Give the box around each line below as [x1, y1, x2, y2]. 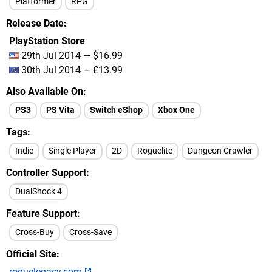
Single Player [49, 146, 97, 156]
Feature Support [6, 208, 77, 219]
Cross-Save [69, 227, 112, 237]
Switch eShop [90, 105, 143, 115]
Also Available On [6, 86, 83, 97]
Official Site [6, 248, 56, 260]
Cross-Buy [15, 227, 54, 237]
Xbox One [158, 105, 195, 115]
